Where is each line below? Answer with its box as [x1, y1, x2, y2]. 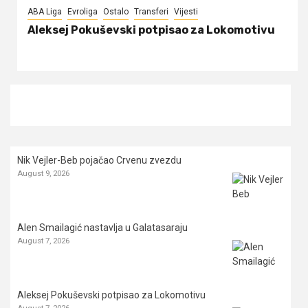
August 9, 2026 [17, 168, 69, 178]
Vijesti [174, 6, 198, 16]
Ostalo [103, 6, 129, 16]
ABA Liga [27, 6, 62, 16]
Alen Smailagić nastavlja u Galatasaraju [17, 221, 188, 233]
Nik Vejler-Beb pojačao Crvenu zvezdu [17, 154, 181, 166]
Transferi [134, 6, 168, 16]
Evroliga [67, 6, 98, 16]
